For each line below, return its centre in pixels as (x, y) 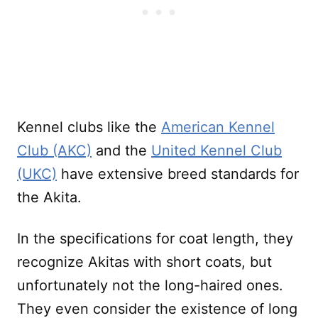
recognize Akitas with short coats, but (144, 262)
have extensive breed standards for (178, 174)
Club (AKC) (54, 150)
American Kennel (218, 127)
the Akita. (49, 197)
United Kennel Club (216, 150)
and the (121, 150)
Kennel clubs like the (89, 127)
